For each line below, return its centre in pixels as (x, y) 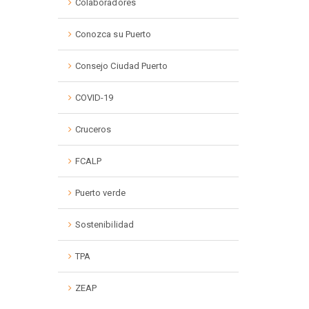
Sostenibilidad (104, 225)
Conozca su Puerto (113, 34)
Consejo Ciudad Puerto (121, 66)
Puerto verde (100, 193)
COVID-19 (94, 98)
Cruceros (93, 129)
